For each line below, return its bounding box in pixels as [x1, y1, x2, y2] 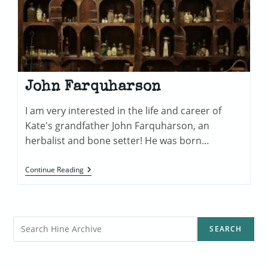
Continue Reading [25, 164, 84, 175]
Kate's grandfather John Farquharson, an [25, 118, 210, 132]
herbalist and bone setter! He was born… [25, 133, 210, 147]
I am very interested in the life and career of [25, 103, 222, 117]
